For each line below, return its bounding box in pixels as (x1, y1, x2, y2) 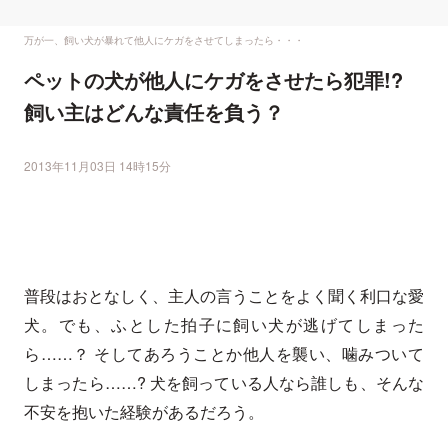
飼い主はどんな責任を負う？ (24, 97, 284, 127)
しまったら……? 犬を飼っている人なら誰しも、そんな (24, 371, 424, 395)
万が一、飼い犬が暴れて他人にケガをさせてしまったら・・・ (24, 33, 304, 48)
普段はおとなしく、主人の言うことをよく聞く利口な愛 (24, 284, 424, 308)
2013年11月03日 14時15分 (24, 157, 171, 175)
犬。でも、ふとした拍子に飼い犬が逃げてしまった (24, 313, 424, 337)
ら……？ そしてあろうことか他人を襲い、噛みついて (24, 342, 424, 366)
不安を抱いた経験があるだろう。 (24, 400, 264, 424)
